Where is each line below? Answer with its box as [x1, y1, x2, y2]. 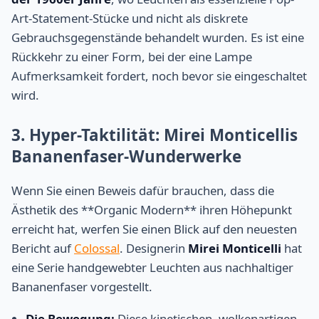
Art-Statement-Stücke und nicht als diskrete [11, 10, 248, 27]
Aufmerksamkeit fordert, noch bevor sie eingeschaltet [11, 68, 307, 85]
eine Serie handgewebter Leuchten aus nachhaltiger [11, 258, 293, 276]
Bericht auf [11, 239, 74, 256]
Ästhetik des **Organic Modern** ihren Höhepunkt [11, 201, 292, 218]
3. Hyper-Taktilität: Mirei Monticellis [11, 124, 298, 147]
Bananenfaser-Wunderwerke [11, 145, 241, 168]
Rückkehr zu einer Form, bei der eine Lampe [11, 48, 252, 66]
